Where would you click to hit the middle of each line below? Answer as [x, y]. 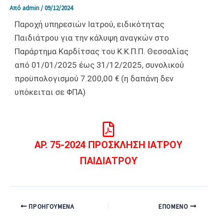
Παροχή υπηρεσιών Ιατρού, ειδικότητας [89, 24]
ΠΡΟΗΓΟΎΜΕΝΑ [50, 206]
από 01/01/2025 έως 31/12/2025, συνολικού [99, 65]
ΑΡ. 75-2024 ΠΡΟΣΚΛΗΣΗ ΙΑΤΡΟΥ [108, 145]
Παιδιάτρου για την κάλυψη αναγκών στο [92, 38]
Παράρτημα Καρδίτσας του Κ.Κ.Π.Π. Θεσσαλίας [101, 51]
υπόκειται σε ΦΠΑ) [50, 92]
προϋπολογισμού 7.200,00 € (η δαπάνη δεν [94, 78]
